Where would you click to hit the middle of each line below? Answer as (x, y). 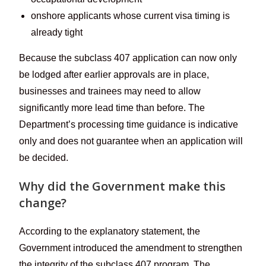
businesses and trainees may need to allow (110, 91)
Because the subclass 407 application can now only (128, 58)
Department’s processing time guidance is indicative (129, 124)
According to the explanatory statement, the (110, 231)
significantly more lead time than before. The (112, 107)
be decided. (44, 157)
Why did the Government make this (123, 186)
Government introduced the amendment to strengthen (131, 248)
